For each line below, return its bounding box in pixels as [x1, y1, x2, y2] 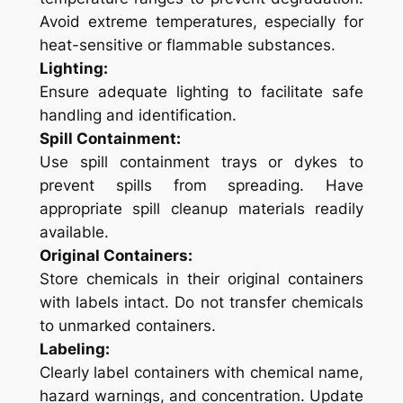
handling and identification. [39, 106, 237, 125]
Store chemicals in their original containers [39, 270, 364, 289]
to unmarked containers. [39, 317, 216, 336]
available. [39, 223, 109, 242]
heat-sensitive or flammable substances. [39, 36, 336, 55]
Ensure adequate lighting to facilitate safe [39, 83, 364, 102]
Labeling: [39, 340, 110, 359]
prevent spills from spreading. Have [39, 176, 364, 195]
